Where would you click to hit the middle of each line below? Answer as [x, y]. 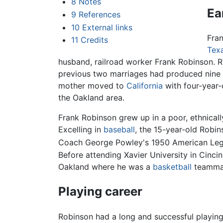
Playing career [100, 191]
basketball [172, 167]
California [145, 86]
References [99, 15]
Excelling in [81, 130]
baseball [119, 130]
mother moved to [92, 86]
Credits [94, 40]
